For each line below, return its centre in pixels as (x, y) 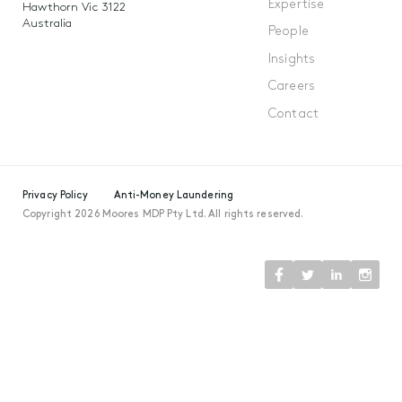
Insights (292, 59)
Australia (47, 24)
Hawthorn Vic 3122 (74, 8)
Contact (294, 114)
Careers (292, 87)
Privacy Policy (55, 195)
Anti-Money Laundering (174, 195)
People (288, 32)
